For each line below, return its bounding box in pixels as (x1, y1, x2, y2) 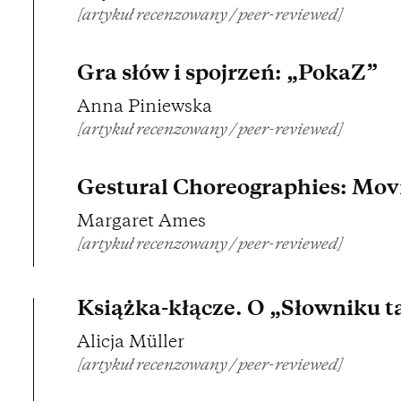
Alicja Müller (77, 335, 184, 353)
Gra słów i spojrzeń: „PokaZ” (77, 64, 378, 86)
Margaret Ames (77, 214, 206, 232)
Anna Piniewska (77, 99, 212, 117)
